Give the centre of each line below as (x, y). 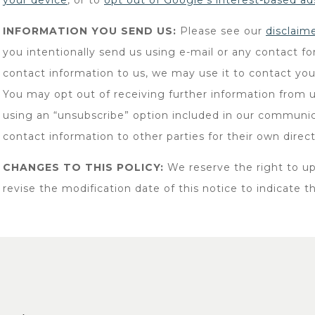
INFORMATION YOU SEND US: (90, 31)
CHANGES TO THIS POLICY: (83, 167)
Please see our (221, 31)
